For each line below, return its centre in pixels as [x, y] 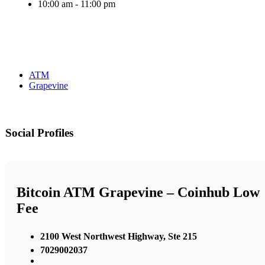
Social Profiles [39, 133]
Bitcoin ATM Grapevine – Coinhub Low [138, 193]
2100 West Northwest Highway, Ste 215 [119, 236]
